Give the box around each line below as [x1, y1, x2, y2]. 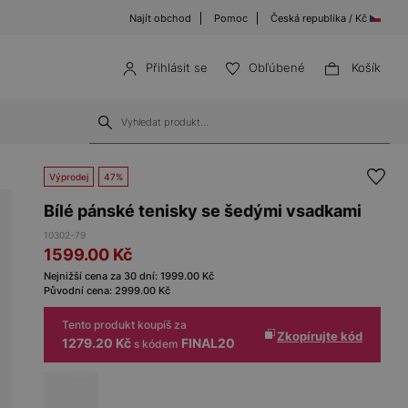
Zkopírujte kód [277, 328, 362, 343]
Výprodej [49, 171, 88, 182]
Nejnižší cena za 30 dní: [44, 270, 160, 282]
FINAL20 [181, 335, 235, 351]
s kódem [131, 337, 181, 351]
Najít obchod [129, 12, 191, 25]
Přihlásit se [145, 60, 208, 75]
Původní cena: [44, 284, 115, 297]
